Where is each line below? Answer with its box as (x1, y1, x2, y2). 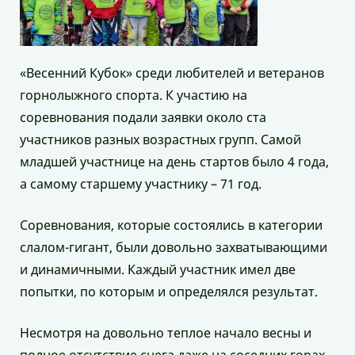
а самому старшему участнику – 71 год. (20, 175, 261, 193)
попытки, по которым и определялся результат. (20, 283, 318, 301)
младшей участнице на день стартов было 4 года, (20, 153, 329, 171)
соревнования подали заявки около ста (20, 109, 266, 127)
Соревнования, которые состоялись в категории (20, 216, 323, 235)
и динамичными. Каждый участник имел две (20, 261, 296, 279)
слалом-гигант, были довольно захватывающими (20, 239, 327, 257)
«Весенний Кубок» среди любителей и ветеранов (20, 64, 324, 82)
